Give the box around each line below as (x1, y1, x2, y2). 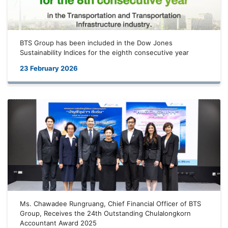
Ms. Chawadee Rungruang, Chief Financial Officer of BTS (20, 199, 201, 208)
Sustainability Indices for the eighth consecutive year (20, 48, 189, 56)
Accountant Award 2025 (20, 219, 97, 227)
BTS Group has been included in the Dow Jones (20, 39, 173, 47)
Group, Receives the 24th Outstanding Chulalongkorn (20, 209, 191, 217)
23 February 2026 (20, 64, 78, 72)
